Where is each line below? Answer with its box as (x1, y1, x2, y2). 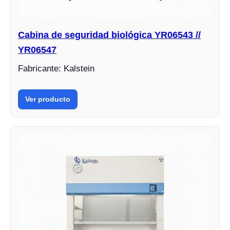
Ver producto (25, 95, 70, 104)
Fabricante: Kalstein (18, 64, 94, 74)
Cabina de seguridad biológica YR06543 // (18, 30, 201, 41)
